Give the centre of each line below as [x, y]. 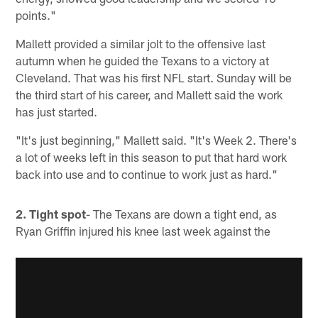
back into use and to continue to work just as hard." [147, 174]
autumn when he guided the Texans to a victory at [143, 60]
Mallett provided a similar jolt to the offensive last [141, 43]
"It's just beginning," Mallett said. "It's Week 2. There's [157, 139]
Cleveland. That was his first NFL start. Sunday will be [154, 77]
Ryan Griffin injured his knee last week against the [143, 230]
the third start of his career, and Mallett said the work [149, 94]
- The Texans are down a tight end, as [182, 213]
